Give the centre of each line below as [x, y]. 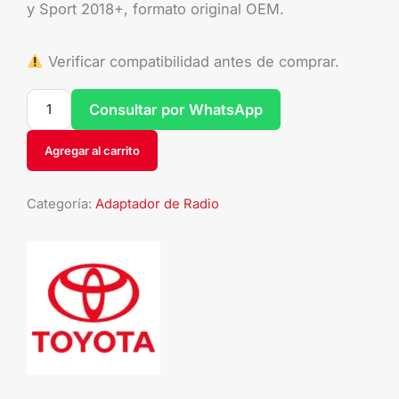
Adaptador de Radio [157, 204]
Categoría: [61, 204]
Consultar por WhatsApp [176, 110]
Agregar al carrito [92, 151]
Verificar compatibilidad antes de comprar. [191, 61]
